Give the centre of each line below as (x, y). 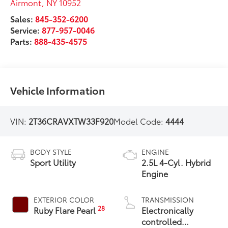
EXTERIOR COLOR (64, 200)
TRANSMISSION (168, 200)
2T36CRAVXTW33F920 (71, 121)
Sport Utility (53, 162)
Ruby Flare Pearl (66, 210)
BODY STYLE (51, 152)
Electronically (167, 210)
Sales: (23, 19)
